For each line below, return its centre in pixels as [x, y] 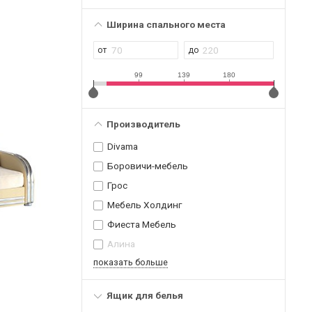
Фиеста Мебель [142, 225]
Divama [123, 147]
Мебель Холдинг [145, 205]
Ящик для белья [145, 296]
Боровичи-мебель [148, 166]
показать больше [131, 263]
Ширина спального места [166, 24]
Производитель [143, 124]
